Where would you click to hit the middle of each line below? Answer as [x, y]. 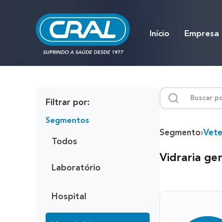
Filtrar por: [68, 102]
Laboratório [76, 168]
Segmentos [67, 121]
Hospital [69, 196]
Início [159, 34]
